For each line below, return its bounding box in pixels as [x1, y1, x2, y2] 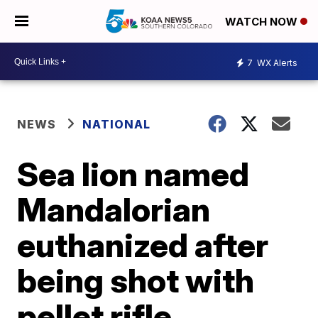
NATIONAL [82, 117, 151, 131]
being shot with [17, 261, 255, 300]
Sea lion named [17, 154, 250, 194]
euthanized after [17, 225, 269, 265]
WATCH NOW [225, 15, 300, 29]
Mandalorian [17, 190, 211, 229]
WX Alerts [255, 57, 297, 68]
